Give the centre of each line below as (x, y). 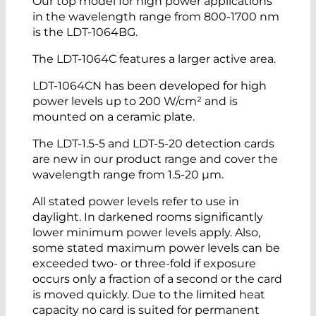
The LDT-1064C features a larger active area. (154, 59)
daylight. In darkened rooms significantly (148, 217)
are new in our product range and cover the (155, 159)
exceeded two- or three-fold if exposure (144, 264)
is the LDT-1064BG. (85, 32)
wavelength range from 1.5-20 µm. (128, 175)
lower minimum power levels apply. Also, (146, 233)
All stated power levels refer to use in (136, 202)
